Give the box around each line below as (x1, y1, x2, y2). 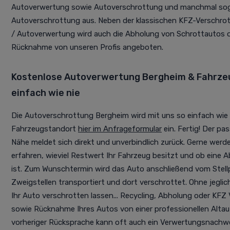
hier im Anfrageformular (78, 124, 162, 134)
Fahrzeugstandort (11, 124, 78, 134)
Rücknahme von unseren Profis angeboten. (11, 43, 163, 52)
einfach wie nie (11, 87, 80, 99)
